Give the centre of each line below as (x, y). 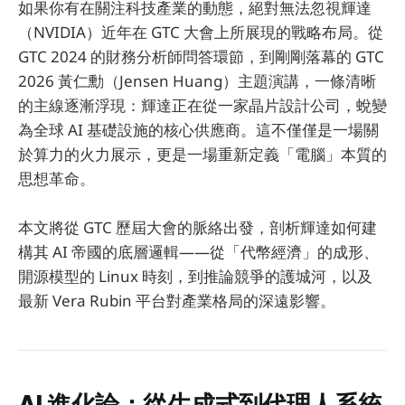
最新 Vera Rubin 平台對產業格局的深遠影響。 (177, 301)
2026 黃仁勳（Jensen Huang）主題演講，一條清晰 (197, 81)
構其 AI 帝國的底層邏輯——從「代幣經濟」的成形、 (198, 252)
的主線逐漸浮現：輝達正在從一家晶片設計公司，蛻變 (202, 106)
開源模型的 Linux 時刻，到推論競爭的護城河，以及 (195, 277)
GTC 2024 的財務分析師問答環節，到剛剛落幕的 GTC (201, 57)
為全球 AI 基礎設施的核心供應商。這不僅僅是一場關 (198, 130)
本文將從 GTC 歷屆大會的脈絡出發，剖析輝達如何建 (198, 228)
